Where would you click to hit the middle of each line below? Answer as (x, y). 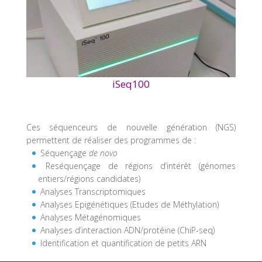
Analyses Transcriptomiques (92, 192)
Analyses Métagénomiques (89, 218)
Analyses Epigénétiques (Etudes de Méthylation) (128, 205)
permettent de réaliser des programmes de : (111, 140)
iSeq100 (131, 84)
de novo (103, 153)
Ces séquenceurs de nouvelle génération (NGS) (131, 127)
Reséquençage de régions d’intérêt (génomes (137, 166)
